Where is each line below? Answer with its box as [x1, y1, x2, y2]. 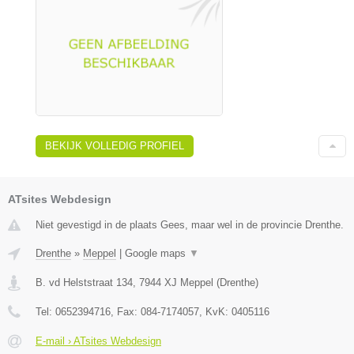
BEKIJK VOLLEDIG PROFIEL [45, 139, 184, 152]
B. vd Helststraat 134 [36, 276, 133, 288]
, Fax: [111, 305, 141, 318]
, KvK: [199, 305, 232, 318]
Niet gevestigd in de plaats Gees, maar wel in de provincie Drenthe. [36, 218, 344, 231]
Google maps [125, 247, 189, 259]
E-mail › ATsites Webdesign [36, 334, 161, 347]
